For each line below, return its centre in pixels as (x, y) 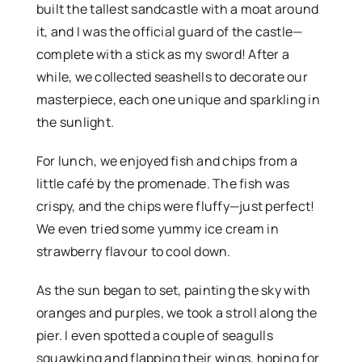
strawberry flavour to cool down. (133, 252)
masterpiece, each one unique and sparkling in (178, 100)
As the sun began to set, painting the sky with (173, 290)
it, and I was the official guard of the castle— (169, 32)
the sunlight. (75, 122)
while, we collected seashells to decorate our (172, 77)
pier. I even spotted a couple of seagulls (154, 336)
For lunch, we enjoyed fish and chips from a (167, 161)
